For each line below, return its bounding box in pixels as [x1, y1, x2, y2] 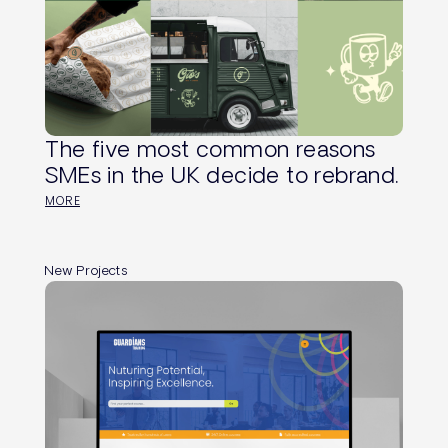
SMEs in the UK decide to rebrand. [45, 161, 399, 187]
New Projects [45, 263, 128, 278]
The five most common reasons [45, 135, 376, 161]
